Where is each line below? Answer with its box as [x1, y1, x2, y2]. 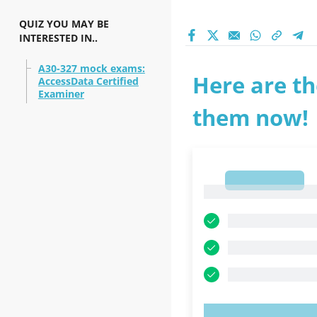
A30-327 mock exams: [38, 62, 145, 75]
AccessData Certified [38, 74, 139, 88]
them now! [192, 103, 309, 132]
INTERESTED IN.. [18, 31, 98, 45]
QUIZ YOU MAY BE [18, 17, 109, 30]
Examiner [38, 87, 84, 100]
